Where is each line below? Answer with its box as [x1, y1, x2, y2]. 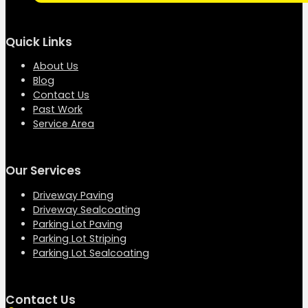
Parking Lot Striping [33, 231, 126, 245]
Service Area [33, 117, 94, 131]
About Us [33, 59, 78, 74]
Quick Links [5, 33, 72, 50]
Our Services [5, 162, 81, 179]
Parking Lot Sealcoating [33, 245, 149, 260]
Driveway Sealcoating [33, 202, 140, 217]
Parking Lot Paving [33, 217, 122, 231]
